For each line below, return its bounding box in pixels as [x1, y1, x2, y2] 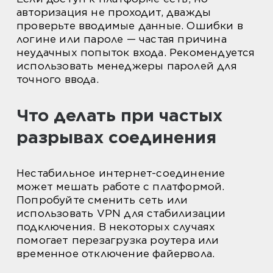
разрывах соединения [16, 127, 216, 148]
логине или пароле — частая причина [16, 33, 227, 46]
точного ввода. [16, 73, 99, 86]
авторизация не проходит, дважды [16, 6, 211, 19]
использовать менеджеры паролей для [16, 60, 237, 73]
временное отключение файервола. [16, 247, 215, 260]
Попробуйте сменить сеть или [16, 194, 188, 207]
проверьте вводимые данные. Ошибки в [16, 19, 244, 32]
